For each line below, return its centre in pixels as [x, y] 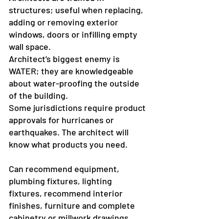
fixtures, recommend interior [67, 193]
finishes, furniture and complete [73, 206]
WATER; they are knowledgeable [72, 71]
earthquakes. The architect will [70, 132]
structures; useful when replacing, [77, 10]
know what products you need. [68, 144]
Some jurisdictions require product [78, 108]
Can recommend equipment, [65, 169]
